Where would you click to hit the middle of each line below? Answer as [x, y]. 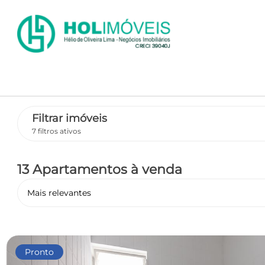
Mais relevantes [59, 193]
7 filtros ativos [56, 131]
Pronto [39, 252]
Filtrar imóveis [69, 119]
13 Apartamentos [74, 169]
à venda [156, 169]
